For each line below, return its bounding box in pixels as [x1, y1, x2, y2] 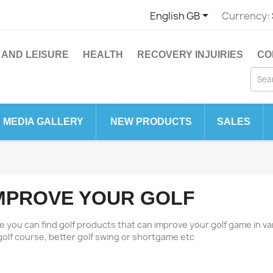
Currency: [221, 9, 270, 23]
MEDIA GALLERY [3, 116, 83, 127]
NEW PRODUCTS [110, 116, 192, 127]
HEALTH [83, 49, 123, 60]
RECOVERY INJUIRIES [137, 49, 243, 60]
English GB [149, 9, 200, 23]
